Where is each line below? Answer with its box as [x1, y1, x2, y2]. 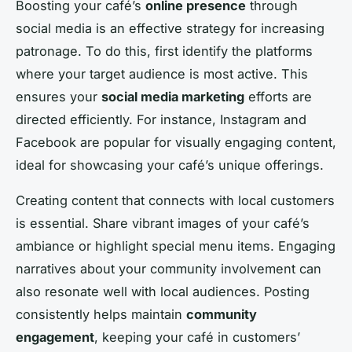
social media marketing [101, 88, 244, 104]
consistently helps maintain [16, 306, 186, 322]
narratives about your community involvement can [16, 260, 321, 277]
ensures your [16, 88, 101, 104]
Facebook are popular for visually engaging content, [16, 134, 336, 150]
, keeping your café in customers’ [94, 328, 300, 345]
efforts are [244, 88, 312, 104]
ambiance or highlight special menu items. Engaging [16, 237, 335, 254]
